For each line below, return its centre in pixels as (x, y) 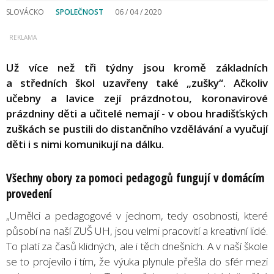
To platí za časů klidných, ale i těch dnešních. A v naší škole (137, 246)
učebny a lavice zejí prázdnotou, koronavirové (137, 98)
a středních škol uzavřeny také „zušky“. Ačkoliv (137, 83)
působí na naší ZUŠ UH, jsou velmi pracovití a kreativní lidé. (137, 231)
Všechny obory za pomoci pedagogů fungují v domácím (135, 178)
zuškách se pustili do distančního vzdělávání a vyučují (137, 128)
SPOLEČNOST (80, 12)
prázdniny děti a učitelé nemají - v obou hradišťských (137, 113)
